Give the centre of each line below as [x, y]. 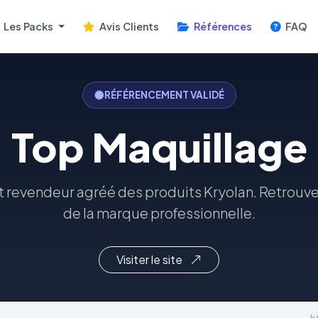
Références [221, 26]
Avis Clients [128, 26]
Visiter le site [150, 259]
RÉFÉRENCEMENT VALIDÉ [164, 95]
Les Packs [29, 26]
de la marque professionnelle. [159, 213]
